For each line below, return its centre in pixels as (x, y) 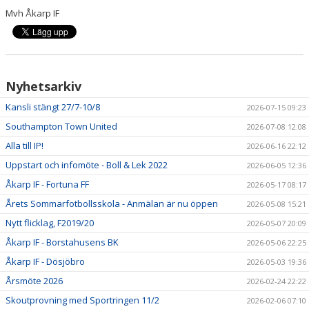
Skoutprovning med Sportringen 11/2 (82, 300)
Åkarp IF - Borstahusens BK (62, 242)
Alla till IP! (24, 146)
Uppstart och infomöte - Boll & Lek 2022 (87, 165)
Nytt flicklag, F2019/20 (50, 223)
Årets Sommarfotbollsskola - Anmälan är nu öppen (112, 203)
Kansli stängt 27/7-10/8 (53, 107)
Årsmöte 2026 (34, 281)
